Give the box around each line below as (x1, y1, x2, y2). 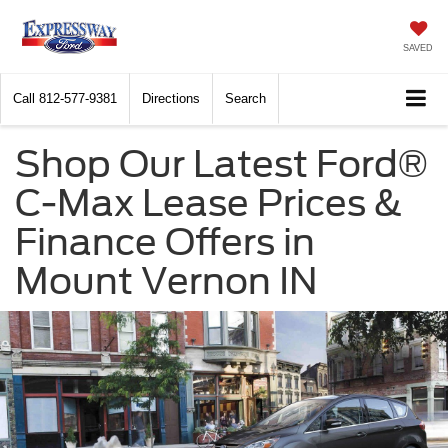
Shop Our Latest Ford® (15, 141, 428, 186)
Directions (142, 91, 200, 106)
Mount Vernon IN (15, 258, 317, 303)
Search (225, 91, 266, 106)
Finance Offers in (15, 219, 315, 264)
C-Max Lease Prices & (15, 180, 403, 225)
